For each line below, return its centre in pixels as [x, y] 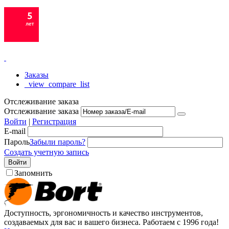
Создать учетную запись [47, 152]
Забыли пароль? [58, 142]
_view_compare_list [57, 84]
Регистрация [54, 121]
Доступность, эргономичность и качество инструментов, [104, 213]
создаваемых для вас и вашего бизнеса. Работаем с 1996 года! [111, 222]
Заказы [37, 75]
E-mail [15, 131]
